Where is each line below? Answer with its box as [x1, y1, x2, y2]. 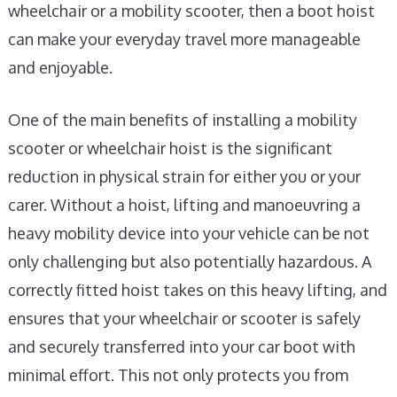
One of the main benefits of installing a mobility [7, 110, 357, 129]
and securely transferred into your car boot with [7, 337, 355, 356]
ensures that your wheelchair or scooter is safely [7, 308, 361, 328]
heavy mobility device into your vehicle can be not [7, 223, 370, 243]
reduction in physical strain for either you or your [7, 167, 361, 186]
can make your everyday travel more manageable [7, 29, 361, 49]
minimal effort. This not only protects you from [7, 365, 348, 385]
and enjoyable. [7, 58, 113, 77]
